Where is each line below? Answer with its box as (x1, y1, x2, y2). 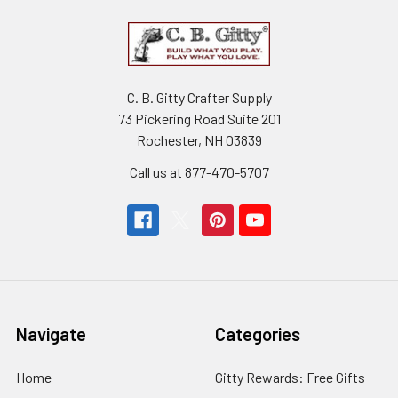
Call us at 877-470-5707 (129, 163, 269, 180)
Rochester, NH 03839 (136, 131, 262, 148)
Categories (215, 322, 300, 345)
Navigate (16, 322, 86, 345)
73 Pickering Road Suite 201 (117, 109, 281, 127)
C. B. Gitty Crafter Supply (126, 88, 272, 106)
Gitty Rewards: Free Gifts (215, 368, 365, 386)
